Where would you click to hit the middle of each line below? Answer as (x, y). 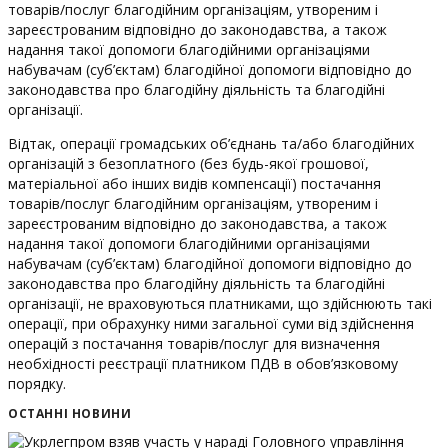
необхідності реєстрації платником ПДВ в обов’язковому (203, 363)
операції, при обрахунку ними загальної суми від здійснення (211, 323)
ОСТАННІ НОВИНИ (70, 413)
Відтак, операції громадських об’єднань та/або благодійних (211, 143)
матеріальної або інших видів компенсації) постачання (194, 183)
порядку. (37, 383)
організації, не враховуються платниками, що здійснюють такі (220, 303)
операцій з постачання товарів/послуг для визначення (194, 343)
